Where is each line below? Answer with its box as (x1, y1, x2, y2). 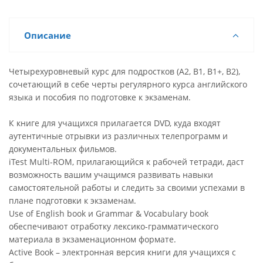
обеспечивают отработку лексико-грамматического (9, 221, 218, 232)
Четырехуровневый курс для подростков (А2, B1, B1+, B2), (9, 66, 240, 77)
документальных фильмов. (9, 143, 117, 154)
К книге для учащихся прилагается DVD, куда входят (9, 117, 221, 129)
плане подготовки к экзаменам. (9, 195, 136, 206)
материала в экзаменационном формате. (9, 234, 176, 245)
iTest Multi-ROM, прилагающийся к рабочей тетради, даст (9, 156, 244, 167)
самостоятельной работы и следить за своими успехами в (9, 182, 245, 193)
